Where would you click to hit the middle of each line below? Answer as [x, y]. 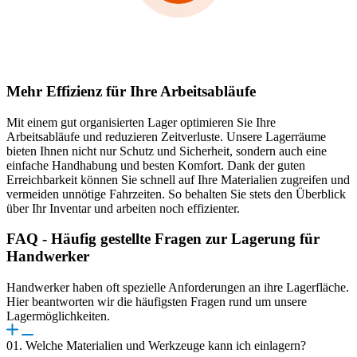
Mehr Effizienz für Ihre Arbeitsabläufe [131, 91]
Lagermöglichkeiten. [58, 316]
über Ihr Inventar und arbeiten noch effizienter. [123, 208]
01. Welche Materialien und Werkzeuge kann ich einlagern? [156, 346]
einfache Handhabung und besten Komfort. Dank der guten [156, 165]
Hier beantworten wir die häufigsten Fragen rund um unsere [157, 302]
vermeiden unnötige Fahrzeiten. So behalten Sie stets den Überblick [176, 194]
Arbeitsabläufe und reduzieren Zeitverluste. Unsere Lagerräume [166, 136]
